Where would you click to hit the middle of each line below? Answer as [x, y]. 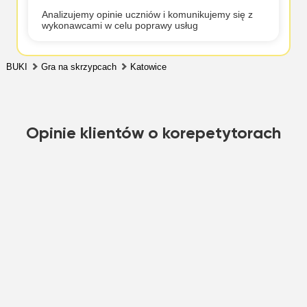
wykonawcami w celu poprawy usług [120, 25]
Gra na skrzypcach [78, 67]
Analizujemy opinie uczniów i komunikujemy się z [147, 14]
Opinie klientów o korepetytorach [153, 134]
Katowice [148, 67]
